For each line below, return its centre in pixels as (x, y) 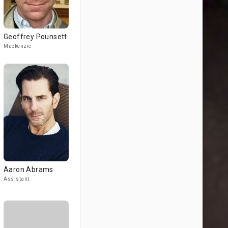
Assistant (17, 179)
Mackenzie (18, 46)
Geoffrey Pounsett (35, 37)
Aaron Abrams (28, 169)
